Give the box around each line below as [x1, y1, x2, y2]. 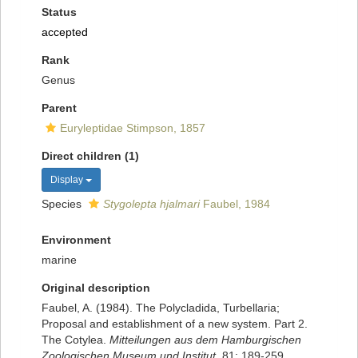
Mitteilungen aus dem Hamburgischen [109, 333, 301, 347]
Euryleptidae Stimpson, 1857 [60, 121, 205, 135]
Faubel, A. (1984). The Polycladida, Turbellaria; [42, 301, 280, 315]
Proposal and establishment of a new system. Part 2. [42, 317, 308, 331]
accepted [42, 26, 88, 39]
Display [50, 174, 86, 186]
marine [42, 253, 77, 267]
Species [42, 197, 85, 211]
